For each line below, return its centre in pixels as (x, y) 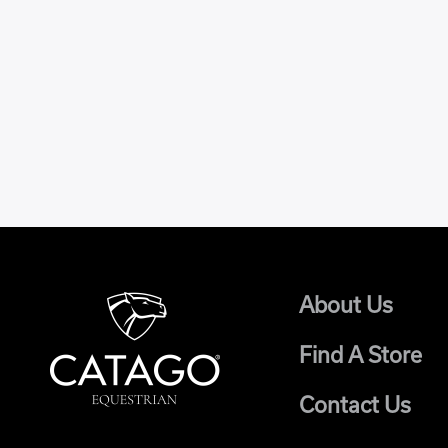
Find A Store (360, 355)
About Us (345, 305)
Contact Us (354, 405)
